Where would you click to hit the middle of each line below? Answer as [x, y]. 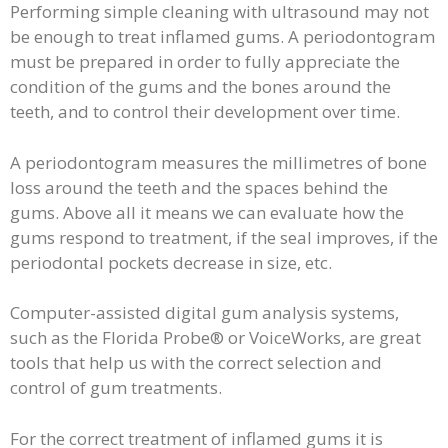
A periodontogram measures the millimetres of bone [218, 162]
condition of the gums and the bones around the [200, 87]
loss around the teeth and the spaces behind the [199, 187]
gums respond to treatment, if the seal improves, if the [224, 237]
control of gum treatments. [116, 388]
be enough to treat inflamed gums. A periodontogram [222, 37]
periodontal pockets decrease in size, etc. [171, 262]
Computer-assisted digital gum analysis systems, [204, 313]
